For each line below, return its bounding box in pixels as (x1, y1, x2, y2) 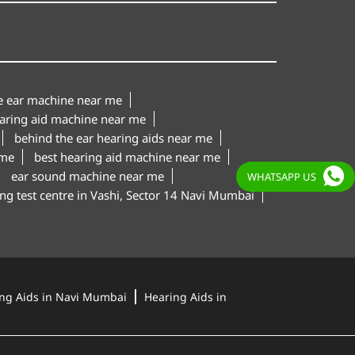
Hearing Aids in (143, 288, 227, 304)
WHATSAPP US (247, 170, 316, 184)
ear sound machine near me (10, 167, 164, 184)
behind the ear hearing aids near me (13, 129, 212, 146)
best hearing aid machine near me (33, 148, 220, 165)
